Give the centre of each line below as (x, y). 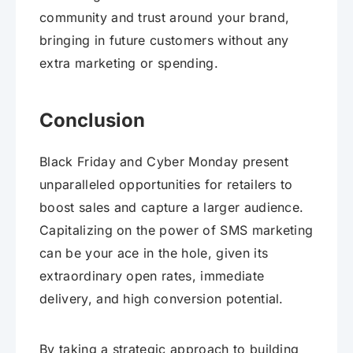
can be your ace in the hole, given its (154, 253)
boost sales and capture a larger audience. (172, 208)
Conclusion (92, 121)
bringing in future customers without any (164, 41)
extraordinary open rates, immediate (152, 276)
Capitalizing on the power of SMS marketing (176, 230)
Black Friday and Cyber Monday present (164, 162)
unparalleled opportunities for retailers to (166, 185)
